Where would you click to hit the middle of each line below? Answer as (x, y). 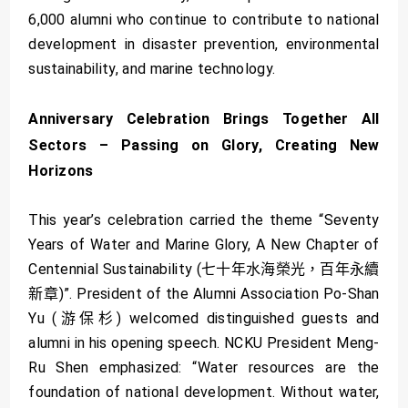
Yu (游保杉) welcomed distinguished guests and (204, 319)
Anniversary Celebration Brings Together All (204, 119)
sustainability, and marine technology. (152, 69)
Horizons (61, 171)
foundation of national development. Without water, (204, 393)
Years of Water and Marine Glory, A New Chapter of (204, 245)
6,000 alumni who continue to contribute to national (204, 20)
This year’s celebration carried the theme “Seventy (204, 220)
